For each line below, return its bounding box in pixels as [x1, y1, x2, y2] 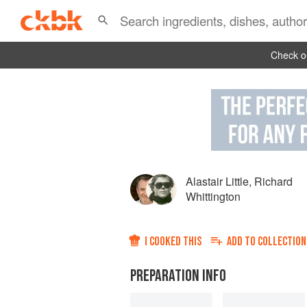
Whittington [186, 188, 241, 205]
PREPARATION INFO [130, 266, 226, 286]
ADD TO [227, 234, 258, 249]
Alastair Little [186, 173, 249, 190]
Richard [254, 173, 293, 190]
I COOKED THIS [145, 234, 201, 249]
